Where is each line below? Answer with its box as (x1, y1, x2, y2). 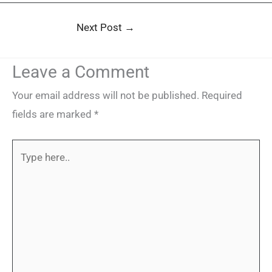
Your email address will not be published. (12, 89, 199, 102)
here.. (12, 160, 36, 173)
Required (202, 89, 242, 102)
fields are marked (12, 108, 94, 121)
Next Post (76, 21, 124, 34)
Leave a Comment (12, 62, 149, 83)
